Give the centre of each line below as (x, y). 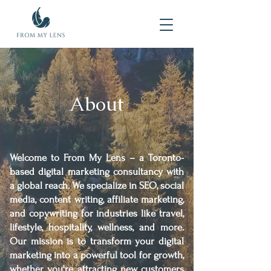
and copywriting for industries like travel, (97, 213)
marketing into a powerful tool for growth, (97, 255)
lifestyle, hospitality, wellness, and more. (97, 227)
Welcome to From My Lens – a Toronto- (97, 158)
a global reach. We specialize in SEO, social (97, 185)
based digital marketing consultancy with (97, 171)
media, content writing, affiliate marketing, (97, 199)
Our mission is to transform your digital (97, 241)
